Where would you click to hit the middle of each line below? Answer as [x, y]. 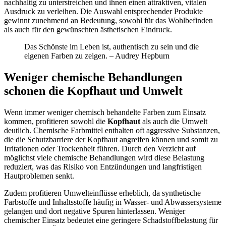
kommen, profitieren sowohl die [56, 121]
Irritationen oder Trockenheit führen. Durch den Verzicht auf [100, 148]
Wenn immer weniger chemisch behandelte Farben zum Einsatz [105, 112]
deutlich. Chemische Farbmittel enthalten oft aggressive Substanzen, [112, 130]
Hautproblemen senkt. [39, 176]
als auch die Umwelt [174, 121]
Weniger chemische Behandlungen [93, 77]
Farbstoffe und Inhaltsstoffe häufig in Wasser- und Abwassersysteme [113, 202]
